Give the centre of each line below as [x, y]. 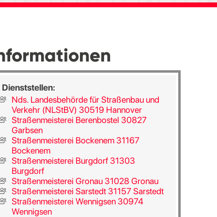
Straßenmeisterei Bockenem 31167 [75, 140]
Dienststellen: [28, 87]
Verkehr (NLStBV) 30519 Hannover [77, 110]
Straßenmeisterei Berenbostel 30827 [79, 120]
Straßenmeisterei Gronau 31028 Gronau [85, 181]
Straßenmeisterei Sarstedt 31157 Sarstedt [87, 191]
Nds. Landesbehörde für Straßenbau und [85, 100]
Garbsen [27, 130]
